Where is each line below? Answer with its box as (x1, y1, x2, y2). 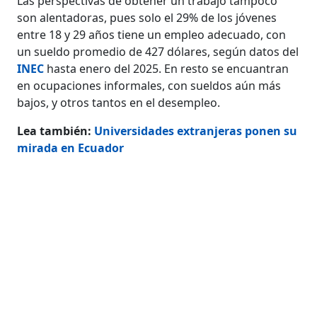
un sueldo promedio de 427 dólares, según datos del (17, 43, 299, 59)
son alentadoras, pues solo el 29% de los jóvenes (17, 9, 277, 25)
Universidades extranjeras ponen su (94, 122, 298, 139)
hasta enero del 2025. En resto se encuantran (44, 60, 289, 76)
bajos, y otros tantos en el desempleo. (17, 94, 221, 110)
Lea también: (17, 122, 95, 139)
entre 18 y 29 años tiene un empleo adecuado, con (17, 26, 287, 42)
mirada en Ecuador (17, 139, 125, 156)
